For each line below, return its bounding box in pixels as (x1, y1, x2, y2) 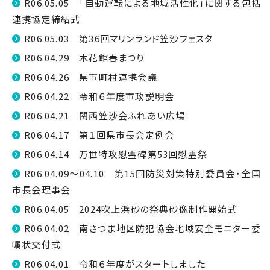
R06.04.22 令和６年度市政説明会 (24, 90, 175, 102)
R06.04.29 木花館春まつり (24, 51, 145, 64)
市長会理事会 (12, 183, 71, 196)
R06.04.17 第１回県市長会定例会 (24, 128, 175, 141)
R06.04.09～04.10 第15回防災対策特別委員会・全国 (24, 167, 261, 180)
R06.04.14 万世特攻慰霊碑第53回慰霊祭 (24, 148, 208, 160)
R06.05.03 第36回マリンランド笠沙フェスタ (24, 32, 213, 45)
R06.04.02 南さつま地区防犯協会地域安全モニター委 (24, 222, 261, 234)
